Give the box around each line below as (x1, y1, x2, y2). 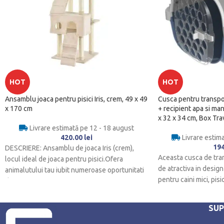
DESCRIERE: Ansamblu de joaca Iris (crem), (5, 144, 134, 152)
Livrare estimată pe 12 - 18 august (27, 124, 134, 132)
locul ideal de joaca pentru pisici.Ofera (5, 155, 123, 163)
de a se (5, 177, 27, 185)
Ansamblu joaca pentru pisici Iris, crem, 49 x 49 (5, 95, 147, 103)
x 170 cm (5, 104, 32, 113)
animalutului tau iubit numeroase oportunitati (5, 166, 144, 174)
